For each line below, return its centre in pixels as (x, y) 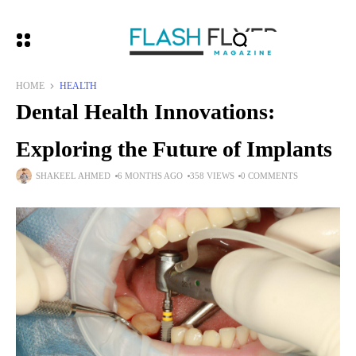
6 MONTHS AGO (151, 176)
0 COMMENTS (269, 176)
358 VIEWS (212, 176)
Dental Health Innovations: (145, 112)
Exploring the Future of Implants (174, 149)
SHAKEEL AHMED (74, 176)
